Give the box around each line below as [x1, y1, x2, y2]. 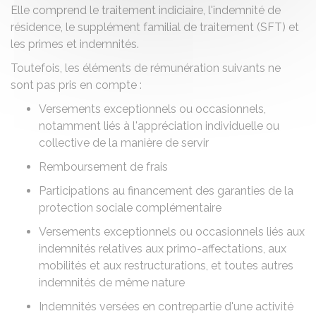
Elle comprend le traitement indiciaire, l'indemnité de [11, 4, 281, 17]
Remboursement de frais [39, 160, 168, 174]
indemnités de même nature [39, 276, 185, 289]
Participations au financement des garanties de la [39, 184, 293, 197]
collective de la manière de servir [39, 136, 209, 150]
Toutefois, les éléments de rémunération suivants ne [11, 61, 281, 75]
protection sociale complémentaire [39, 201, 221, 214]
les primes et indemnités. [11, 37, 139, 51]
